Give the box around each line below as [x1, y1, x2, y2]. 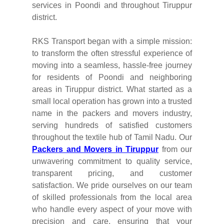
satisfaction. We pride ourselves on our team [32, 180, 192, 189]
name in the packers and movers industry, [32, 108, 192, 117]
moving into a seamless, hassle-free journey [32, 60, 192, 69]
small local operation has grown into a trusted [32, 96, 192, 105]
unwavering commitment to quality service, [32, 156, 192, 165]
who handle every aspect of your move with [32, 204, 192, 213]
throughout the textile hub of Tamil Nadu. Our [32, 132, 192, 141]
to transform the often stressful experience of [32, 48, 192, 57]
